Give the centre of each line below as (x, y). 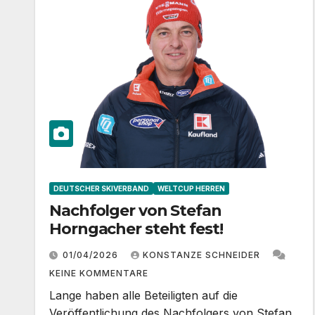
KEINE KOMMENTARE (99, 273)
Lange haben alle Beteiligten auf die (143, 295)
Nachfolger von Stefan (135, 210)
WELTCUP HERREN (191, 188)
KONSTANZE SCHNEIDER (203, 255)
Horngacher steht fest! (136, 229)
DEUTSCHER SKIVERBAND (101, 188)
